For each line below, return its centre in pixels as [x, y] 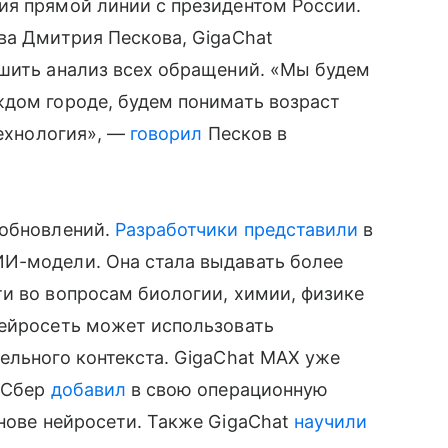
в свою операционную [227, 389]
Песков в [244, 133]
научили [330, 421]
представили [301, 229]
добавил [88, 389]
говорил [166, 133]
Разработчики [176, 229]
